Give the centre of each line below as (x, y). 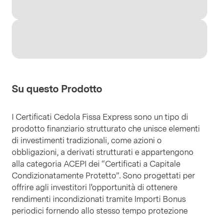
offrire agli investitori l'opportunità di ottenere (95, 187)
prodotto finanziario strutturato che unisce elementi (106, 129)
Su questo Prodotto (57, 89)
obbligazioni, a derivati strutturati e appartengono (103, 152)
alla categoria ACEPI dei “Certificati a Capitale (96, 164)
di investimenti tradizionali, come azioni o (87, 141)
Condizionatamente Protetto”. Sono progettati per (103, 176)
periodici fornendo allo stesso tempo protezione (100, 211)
